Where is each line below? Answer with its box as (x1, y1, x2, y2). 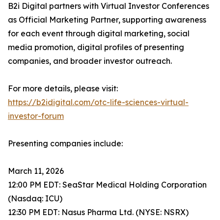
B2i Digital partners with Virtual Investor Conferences (8, 1, 209, 11)
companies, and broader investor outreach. (8, 56, 172, 66)
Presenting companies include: (8, 138, 123, 149)
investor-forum (8, 111, 64, 121)
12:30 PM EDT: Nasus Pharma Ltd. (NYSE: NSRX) (8, 207, 189, 218)
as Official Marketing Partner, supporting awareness (8, 15, 206, 25)
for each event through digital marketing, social (8, 28, 190, 39)
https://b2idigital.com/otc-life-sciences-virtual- (8, 97, 189, 108)
